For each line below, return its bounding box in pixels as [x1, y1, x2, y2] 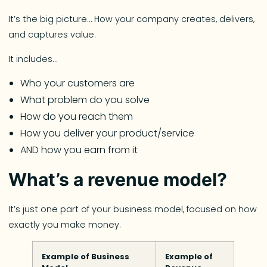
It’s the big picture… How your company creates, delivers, [8, 13, 255, 26]
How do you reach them [20, 109, 133, 123]
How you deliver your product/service [20, 126, 195, 140]
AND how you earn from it [20, 142, 138, 157]
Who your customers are [20, 76, 135, 90]
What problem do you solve [20, 92, 150, 107]
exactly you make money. [8, 219, 122, 231]
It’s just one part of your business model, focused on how [8, 203, 257, 216]
